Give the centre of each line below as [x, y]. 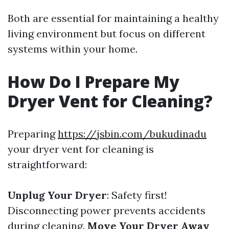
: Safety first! [137, 195]
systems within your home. [73, 49]
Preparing [33, 134]
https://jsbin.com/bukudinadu [132, 134]
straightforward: [47, 164]
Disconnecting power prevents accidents [107, 210]
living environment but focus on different [107, 33]
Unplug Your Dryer [57, 195]
